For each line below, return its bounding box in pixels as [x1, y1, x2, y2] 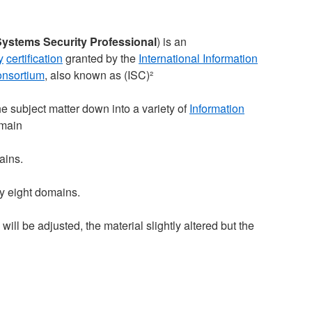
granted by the [63, 50, 139, 66]
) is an [157, 33, 187, 49]
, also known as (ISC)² [45, 67, 153, 83]
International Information [139, 50, 258, 66]
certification [6, 50, 63, 66]
